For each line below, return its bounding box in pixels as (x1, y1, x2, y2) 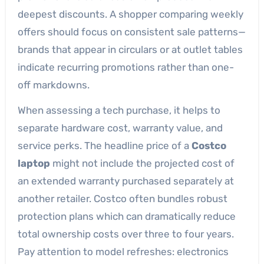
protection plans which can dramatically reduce (17, 210, 236, 222)
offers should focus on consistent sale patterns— (17, 26, 246, 38)
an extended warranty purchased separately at (17, 175, 234, 187)
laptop (17, 157, 50, 169)
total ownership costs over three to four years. (17, 228, 234, 240)
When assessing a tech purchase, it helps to (17, 104, 220, 116)
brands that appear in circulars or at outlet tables (17, 44, 243, 55)
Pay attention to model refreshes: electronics (17, 246, 229, 258)
